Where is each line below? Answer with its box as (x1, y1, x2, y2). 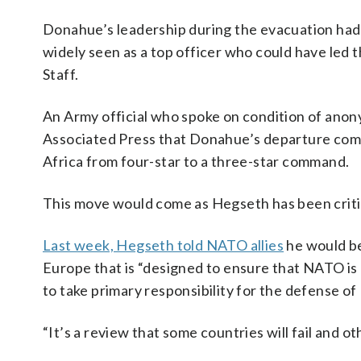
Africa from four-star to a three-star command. (43, 152, 350, 170)
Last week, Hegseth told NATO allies (43, 236, 284, 254)
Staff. (43, 65, 79, 83)
